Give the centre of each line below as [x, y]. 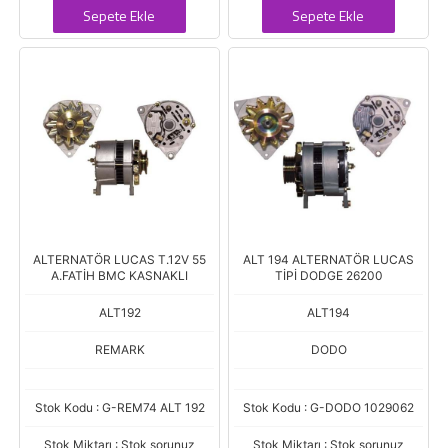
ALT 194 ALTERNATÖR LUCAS [328, 259]
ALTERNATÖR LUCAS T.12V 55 [119, 259]
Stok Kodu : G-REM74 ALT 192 [119, 407]
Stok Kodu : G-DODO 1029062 [328, 407]
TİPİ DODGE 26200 [328, 275]
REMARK [119, 349]
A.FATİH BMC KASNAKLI [119, 275]
